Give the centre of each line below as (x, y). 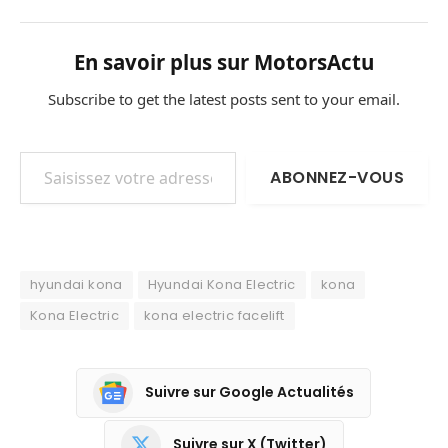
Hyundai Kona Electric (221, 284)
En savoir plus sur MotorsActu (224, 62)
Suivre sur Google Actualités (249, 392)
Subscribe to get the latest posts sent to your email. (224, 99)
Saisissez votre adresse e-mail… (25, 150)
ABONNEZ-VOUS (337, 177)
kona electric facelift (214, 315)
